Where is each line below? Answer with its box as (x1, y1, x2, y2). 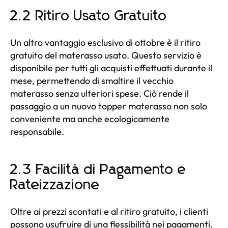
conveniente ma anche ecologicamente (10, 112, 169, 125)
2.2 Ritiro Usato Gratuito (10, 9, 167, 23)
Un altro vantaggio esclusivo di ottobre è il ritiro (10, 36, 201, 48)
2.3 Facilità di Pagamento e (10, 162, 186, 177)
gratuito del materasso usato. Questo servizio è (10, 49, 202, 61)
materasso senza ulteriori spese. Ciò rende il (10, 87, 189, 99)
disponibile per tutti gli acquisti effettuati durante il (10, 62, 212, 74)
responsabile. (10, 125, 64, 137)
